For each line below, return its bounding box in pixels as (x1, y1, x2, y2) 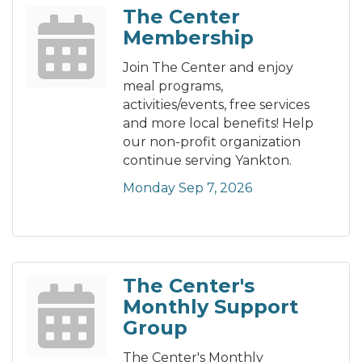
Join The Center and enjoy (123, 60, 293, 76)
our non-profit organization (123, 134, 301, 150)
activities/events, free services (123, 97, 309, 113)
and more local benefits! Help (123, 116, 314, 132)
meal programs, (123, 78, 223, 95)
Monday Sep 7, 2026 (123, 180, 252, 196)
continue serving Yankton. (123, 153, 292, 169)
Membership (123, 26, 254, 50)
